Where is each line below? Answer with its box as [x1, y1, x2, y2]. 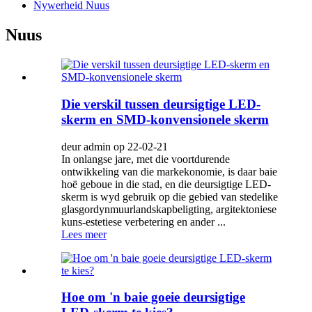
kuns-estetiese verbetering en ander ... [61, 215, 226, 228]
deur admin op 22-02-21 [61, 140, 168, 153]
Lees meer [61, 228, 107, 240]
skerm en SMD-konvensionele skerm [61, 111, 269, 127]
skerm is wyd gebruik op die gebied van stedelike [61, 190, 278, 203]
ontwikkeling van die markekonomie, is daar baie [61, 165, 277, 178]
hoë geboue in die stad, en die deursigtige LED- [61, 178, 271, 190]
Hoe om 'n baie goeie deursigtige [61, 290, 245, 305]
